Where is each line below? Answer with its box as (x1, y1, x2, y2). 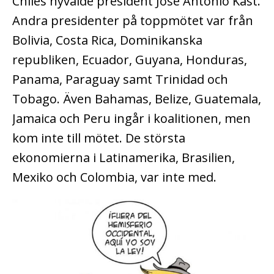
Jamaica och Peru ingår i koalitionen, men (12, 109, 251, 127)
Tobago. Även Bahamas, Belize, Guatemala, (12, 90, 261, 107)
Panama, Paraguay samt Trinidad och (12, 70, 228, 87)
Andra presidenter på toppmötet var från (12, 12, 253, 29)
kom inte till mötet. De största (12, 129, 185, 146)
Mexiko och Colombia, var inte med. (12, 168, 220, 185)
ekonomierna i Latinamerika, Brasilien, (12, 149, 235, 166)
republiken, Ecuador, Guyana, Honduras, (12, 51, 247, 68)
